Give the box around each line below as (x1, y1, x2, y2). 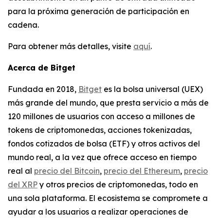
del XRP (8, 180, 37, 190)
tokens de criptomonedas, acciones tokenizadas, (8, 125, 192, 135)
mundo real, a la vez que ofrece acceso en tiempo (8, 152, 197, 163)
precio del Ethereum (104, 166, 180, 176)
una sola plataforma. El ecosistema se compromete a (8, 193, 208, 203)
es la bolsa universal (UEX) (102, 84, 203, 94)
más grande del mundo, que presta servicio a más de (8, 98, 209, 108)
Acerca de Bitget (8, 63, 75, 73)
